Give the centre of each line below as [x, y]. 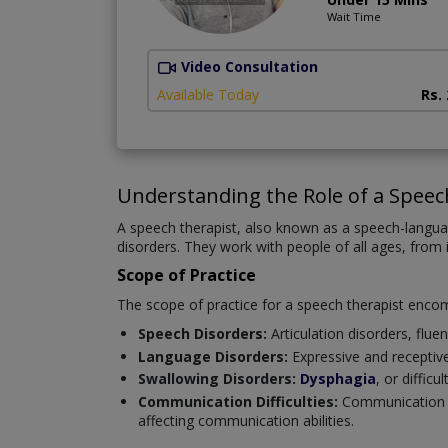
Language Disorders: [215, 356]
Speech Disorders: [202, 334]
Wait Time [354, 17]
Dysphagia [338, 379]
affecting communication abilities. [246, 420]
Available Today [208, 95]
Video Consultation [249, 67]
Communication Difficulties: [238, 401]
